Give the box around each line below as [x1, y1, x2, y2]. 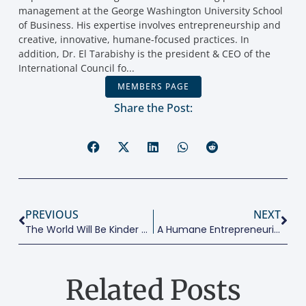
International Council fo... [18, 20, 135, 34]
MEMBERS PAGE [117, 40, 189, 52]
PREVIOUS [25, 166, 79, 182]
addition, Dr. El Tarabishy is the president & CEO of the [18, 6, 270, 20]
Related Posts [65, 233, 241, 268]
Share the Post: [113, 59, 193, 75]
